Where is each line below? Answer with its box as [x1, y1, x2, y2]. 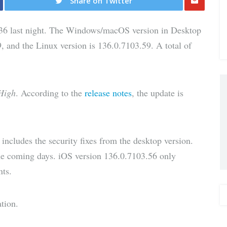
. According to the [16, 87, 85, 99]
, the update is [132, 87, 183, 99]
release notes [85, 87, 132, 99]
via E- [190, 36, 210, 46]
